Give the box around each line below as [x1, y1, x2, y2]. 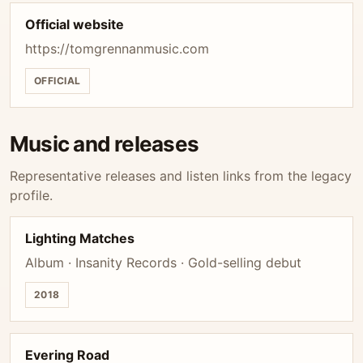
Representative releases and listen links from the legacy [10, 168, 352, 184]
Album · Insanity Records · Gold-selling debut [25, 254, 301, 271]
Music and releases [10, 131, 199, 156]
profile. [10, 187, 53, 203]
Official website [25, 16, 124, 32]
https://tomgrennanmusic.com [25, 41, 209, 57]
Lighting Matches [25, 230, 135, 246]
